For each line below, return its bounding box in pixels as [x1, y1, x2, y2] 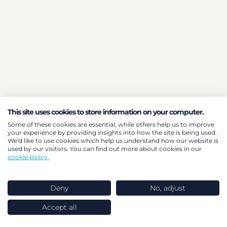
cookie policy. [8, 153, 49, 161]
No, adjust [150, 183, 185, 192]
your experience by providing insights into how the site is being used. [8, 128, 217, 136]
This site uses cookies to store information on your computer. [8, 107, 204, 116]
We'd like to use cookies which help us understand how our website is [8, 136, 218, 144]
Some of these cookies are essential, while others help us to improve [8, 120, 214, 128]
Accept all [42, 203, 77, 211]
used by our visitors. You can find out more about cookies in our [8, 144, 202, 153]
